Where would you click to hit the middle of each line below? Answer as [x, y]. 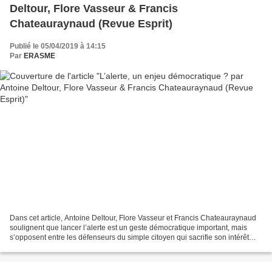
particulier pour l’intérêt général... [64, 247]
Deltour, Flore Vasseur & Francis [94, 8]
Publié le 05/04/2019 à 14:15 [58, 46]
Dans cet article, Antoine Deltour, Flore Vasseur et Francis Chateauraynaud [133, 218]
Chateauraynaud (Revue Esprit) [91, 23]
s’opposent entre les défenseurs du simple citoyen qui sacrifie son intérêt [129, 238]
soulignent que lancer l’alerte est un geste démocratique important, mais [128, 228]
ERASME [39, 56]
